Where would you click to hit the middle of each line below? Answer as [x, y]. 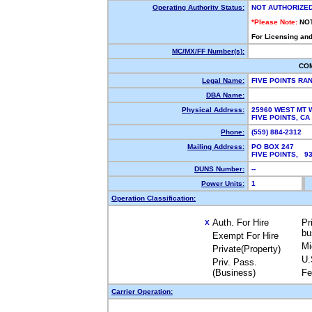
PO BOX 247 [273, 147]
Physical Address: [213, 110]
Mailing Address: [216, 147]
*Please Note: [274, 22]
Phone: [233, 132]
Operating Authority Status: [198, 7]
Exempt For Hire [245, 236]
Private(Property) [247, 249]
